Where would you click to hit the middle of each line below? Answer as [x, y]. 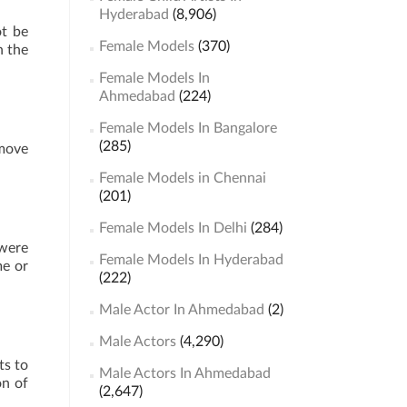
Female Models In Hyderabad [191, 260]
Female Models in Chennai [182, 178]
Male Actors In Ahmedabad [184, 373]
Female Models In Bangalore [188, 128]
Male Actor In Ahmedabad [181, 310]
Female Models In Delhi [173, 228]
